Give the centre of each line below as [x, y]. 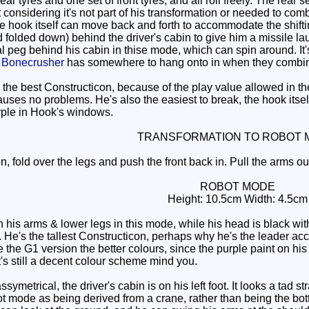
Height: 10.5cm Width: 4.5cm [237, 199]
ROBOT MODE [237, 187]
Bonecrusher [33, 62]
